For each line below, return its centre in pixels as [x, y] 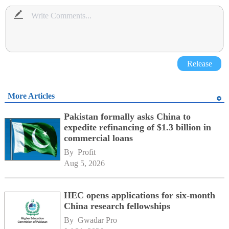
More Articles [31, 96]
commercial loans [99, 138]
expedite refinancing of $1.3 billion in [138, 128]
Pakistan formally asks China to [128, 117]
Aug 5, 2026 [85, 163]
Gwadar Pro [98, 220]
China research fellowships [117, 206]
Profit [87, 152]
